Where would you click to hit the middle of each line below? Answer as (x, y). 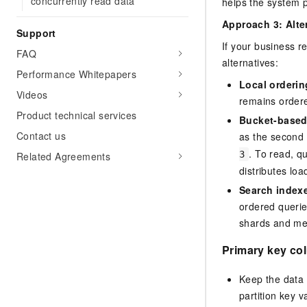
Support (36, 33)
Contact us (41, 136)
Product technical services (77, 115)
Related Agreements (64, 156)
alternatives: (250, 63)
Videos (32, 95)
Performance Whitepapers (77, 74)
